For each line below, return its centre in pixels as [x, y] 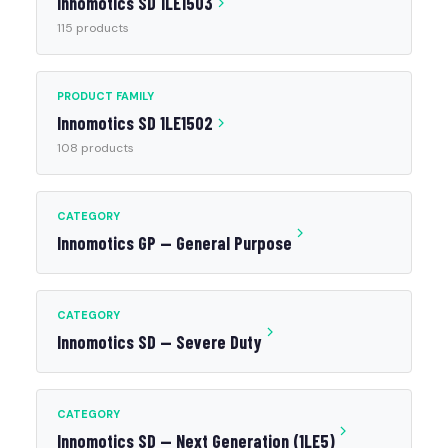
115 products [93, 28]
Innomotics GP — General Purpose [174, 243]
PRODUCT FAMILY [105, 96]
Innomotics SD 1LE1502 [135, 123]
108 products [95, 148]
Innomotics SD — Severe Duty [159, 342]
